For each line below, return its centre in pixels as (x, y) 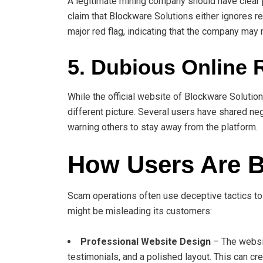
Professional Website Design (146, 241)
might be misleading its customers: (140, 211)
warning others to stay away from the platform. (163, 127)
